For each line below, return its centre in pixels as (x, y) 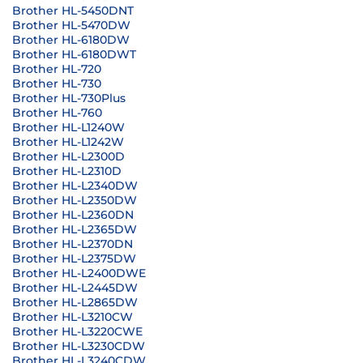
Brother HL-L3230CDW (79, 346)
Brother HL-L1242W (68, 142)
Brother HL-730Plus (69, 98)
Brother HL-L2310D (67, 171)
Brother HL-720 (57, 69)
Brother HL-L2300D (68, 156)
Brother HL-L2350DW (75, 200)
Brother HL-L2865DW (75, 302)
